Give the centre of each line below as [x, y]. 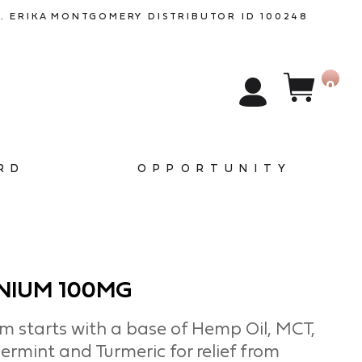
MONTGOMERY [97, 16]
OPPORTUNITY [215, 168]
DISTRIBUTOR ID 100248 [228, 16]
